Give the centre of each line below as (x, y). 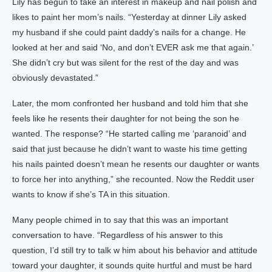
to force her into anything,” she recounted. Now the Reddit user (133, 179)
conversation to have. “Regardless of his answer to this (117, 235)
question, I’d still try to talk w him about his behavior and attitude (135, 250)
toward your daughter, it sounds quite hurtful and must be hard (132, 265)
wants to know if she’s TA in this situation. (91, 194)
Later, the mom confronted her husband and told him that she (130, 103)
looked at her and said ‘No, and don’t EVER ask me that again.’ (133, 47)
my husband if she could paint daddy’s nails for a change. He (129, 32)
